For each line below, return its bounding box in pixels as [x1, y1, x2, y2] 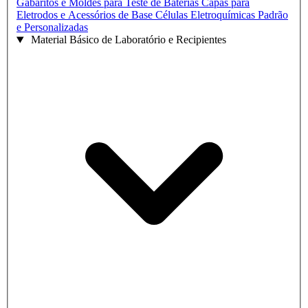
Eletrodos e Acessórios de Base [16, 9, 155, 21]
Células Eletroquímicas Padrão [155, 9, 288, 21]
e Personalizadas [16, 21, 88, 34]
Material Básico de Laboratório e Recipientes [30, 34, 226, 46]
